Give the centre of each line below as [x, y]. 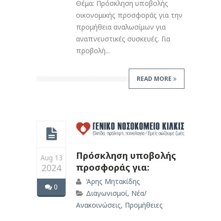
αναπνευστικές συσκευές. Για [123, 39]
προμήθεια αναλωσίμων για [121, 27]
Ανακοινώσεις [98, 205]
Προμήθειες [144, 205]
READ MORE [155, 79]
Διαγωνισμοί [107, 193]
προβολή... [93, 51]
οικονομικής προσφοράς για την [129, 15]
